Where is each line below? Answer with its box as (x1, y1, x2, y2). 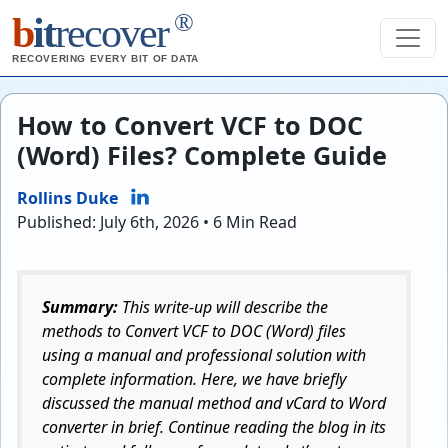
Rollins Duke (17, 187, 118, 209)
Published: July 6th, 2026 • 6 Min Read (17, 211, 297, 233)
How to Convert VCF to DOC (17, 108, 363, 142)
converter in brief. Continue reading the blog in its (42, 416, 386, 438)
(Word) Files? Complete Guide (17, 138, 387, 172)
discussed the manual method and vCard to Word (42, 392, 386, 414)
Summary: (42, 296, 118, 318)
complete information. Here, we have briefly (42, 368, 346, 390)
